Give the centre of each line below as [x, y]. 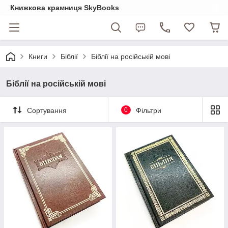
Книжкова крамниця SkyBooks [65, 8]
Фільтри [148, 110]
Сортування [47, 110]
